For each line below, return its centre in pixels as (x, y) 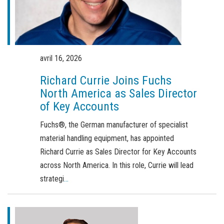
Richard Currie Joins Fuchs (105, 81)
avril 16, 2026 (61, 58)
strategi (52, 179)
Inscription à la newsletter (50, 65)
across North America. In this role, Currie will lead (116, 165)
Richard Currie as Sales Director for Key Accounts (118, 152)
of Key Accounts (79, 107)
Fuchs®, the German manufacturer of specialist (114, 125)
